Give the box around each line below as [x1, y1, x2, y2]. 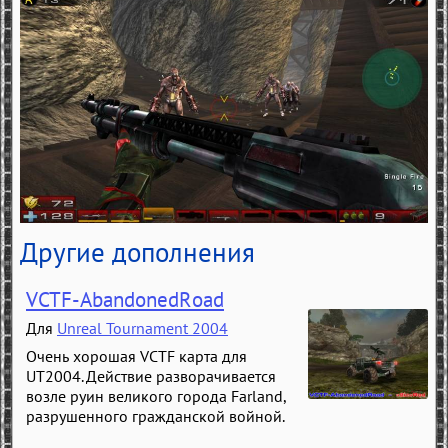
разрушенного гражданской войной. [26, 405, 285, 426]
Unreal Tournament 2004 [57, 317, 228, 338]
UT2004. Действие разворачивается [26, 365, 276, 386]
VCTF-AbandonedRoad [26, 285, 224, 313]
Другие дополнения [20, 233, 255, 270]
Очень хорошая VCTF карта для [26, 345, 247, 366]
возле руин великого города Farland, [26, 385, 286, 406]
